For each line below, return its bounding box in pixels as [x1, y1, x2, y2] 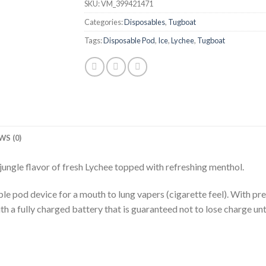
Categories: [84, 17, 124, 27]
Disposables [123, 17, 165, 27]
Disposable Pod [103, 35, 155, 45]
